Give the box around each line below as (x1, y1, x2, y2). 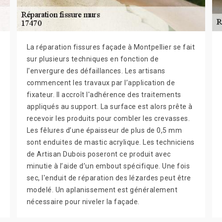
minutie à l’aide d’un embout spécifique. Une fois (26, 162, 190, 170)
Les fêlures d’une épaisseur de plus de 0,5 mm (26, 126, 182, 134)
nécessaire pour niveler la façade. (26, 198, 140, 206)
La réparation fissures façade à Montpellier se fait (26, 43, 195, 51)
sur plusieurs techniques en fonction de (26, 55, 159, 63)
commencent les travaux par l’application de (26, 79, 175, 87)
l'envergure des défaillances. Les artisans (26, 67, 166, 75)
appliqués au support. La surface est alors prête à (26, 103, 193, 111)
